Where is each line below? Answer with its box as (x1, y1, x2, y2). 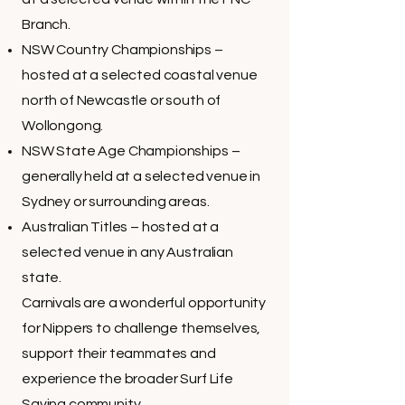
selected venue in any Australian (22, 245, 233, 259)
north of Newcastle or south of (22, 93, 221, 108)
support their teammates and (22, 346, 216, 361)
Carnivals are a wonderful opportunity (22, 296, 267, 310)
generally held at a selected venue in (22, 169, 261, 184)
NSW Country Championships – (22, 42, 223, 57)
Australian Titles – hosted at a (22, 220, 220, 234)
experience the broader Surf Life (22, 372, 233, 386)
